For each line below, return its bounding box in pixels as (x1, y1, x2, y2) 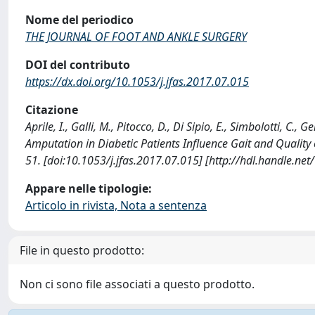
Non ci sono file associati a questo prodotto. (20, 276, 255, 292)
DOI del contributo (25, 57, 130, 72)
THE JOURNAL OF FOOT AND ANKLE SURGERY (25, 29, 247, 44)
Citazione (25, 102, 78, 117)
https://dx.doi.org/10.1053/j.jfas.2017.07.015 (25, 74, 249, 89)
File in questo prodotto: (20, 243, 144, 258)
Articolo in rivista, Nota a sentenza (25, 198, 207, 213)
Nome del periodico (25, 12, 134, 27)
